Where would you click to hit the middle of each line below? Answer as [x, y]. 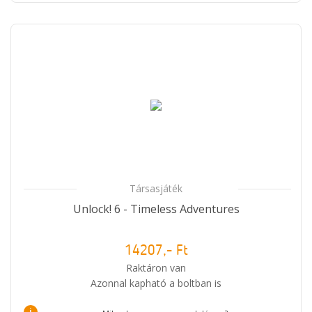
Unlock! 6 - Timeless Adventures [156, 209]
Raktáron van [156, 267]
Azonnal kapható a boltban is [156, 283]
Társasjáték [156, 188]
